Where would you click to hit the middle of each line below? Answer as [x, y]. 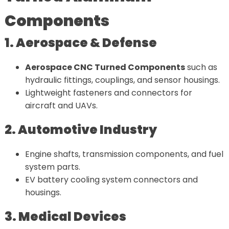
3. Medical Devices [65, 216]
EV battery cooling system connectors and [111, 179]
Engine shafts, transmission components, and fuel [124, 154]
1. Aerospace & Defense [81, 42]
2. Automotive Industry [81, 129]
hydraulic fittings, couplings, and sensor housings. [122, 80]
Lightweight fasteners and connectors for [108, 93]
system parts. [52, 167]
